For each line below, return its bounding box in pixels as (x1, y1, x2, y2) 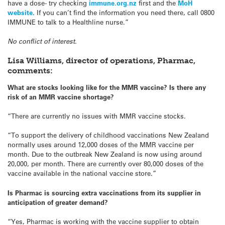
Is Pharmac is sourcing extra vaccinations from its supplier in (8, 188, 201, 197)
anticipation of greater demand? (8, 197, 108, 206)
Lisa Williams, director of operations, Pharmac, (8, 56, 195, 66)
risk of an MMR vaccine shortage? (8, 92, 116, 101)
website (8, 8, 33, 17)
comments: (8, 66, 53, 76)
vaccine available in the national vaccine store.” (8, 169, 156, 178)
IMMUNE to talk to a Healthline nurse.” (8, 17, 129, 26)
